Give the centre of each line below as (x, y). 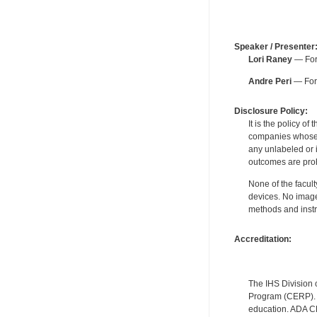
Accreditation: (263, 239)
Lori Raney (270, 59)
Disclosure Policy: (271, 111)
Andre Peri (270, 82)
